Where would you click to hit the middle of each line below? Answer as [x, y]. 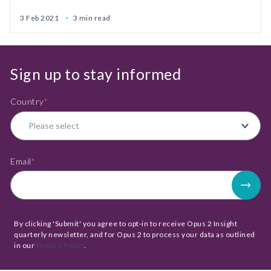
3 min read [92, 18]
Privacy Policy [60, 246]
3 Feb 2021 [40, 18]
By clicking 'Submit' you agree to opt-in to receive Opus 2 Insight [126, 224]
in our [25, 246]
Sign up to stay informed [96, 74]
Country [27, 101]
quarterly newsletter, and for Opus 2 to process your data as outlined [135, 235]
